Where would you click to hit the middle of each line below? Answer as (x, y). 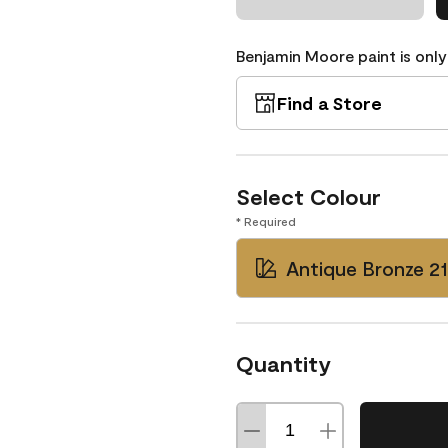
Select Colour (308, 196)
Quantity (283, 363)
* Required (266, 221)
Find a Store (329, 103)
